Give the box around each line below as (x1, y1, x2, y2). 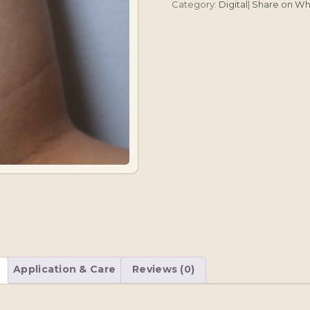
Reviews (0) (132, 263, 195, 276)
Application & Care (13, 263, 116, 276)
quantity (171, 24, 218, 37)
